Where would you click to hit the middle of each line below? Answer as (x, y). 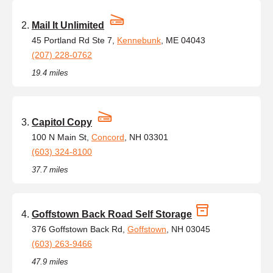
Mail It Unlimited (68, 25)
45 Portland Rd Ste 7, (74, 40)
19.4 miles (50, 73)
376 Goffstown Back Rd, (80, 229)
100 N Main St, (62, 137)
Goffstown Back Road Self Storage (112, 214)
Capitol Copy (62, 122)
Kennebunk (139, 40)
